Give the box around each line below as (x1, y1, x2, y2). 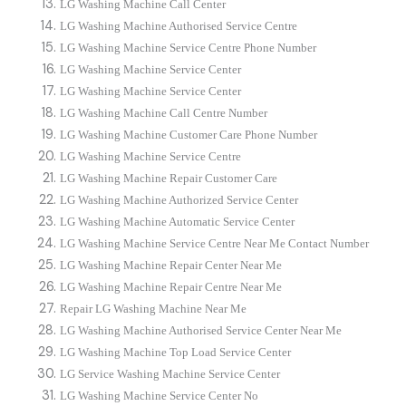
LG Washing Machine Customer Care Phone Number (60, 127, 318, 141)
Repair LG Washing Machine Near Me (60, 301, 247, 315)
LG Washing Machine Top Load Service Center (60, 344, 292, 359)
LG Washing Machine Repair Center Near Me (60, 257, 283, 272)
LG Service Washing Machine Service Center (60, 366, 281, 381)
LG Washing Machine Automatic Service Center (60, 214, 295, 228)
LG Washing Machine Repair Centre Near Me (60, 279, 283, 294)
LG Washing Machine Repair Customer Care (60, 170, 278, 185)
